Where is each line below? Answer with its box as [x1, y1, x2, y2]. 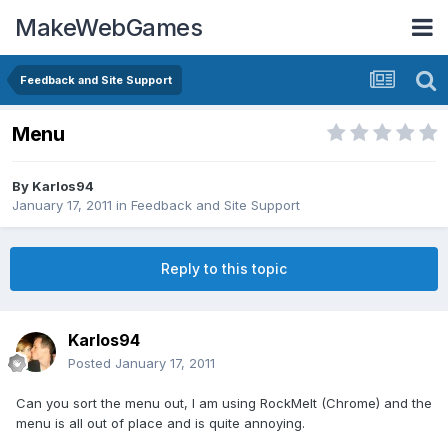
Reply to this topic [161, 260, 287, 278]
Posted [68, 355, 115, 372]
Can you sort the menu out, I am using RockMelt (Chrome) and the [16, 395, 432, 412]
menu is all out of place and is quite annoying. [16, 415, 305, 432]
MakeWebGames [15, 12, 202, 42]
